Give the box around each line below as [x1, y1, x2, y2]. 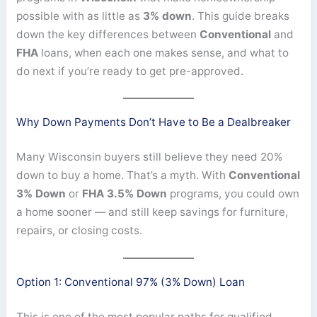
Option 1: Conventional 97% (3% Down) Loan [16, 275, 246, 289]
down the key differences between [16, 27, 200, 41]
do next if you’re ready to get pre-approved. [16, 64, 244, 78]
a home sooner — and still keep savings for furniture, [16, 205, 289, 219]
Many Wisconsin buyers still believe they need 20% [16, 150, 283, 164]
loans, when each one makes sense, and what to [38, 45, 289, 59]
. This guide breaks [192, 8, 290, 23]
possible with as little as [16, 8, 144, 23]
